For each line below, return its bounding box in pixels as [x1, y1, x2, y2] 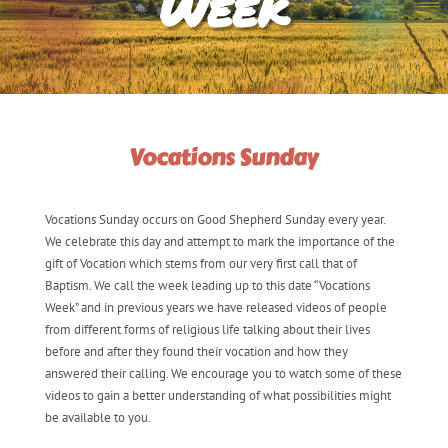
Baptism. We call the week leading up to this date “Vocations [44, 276, 370, 294]
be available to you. [44, 408, 151, 426]
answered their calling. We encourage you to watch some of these [44, 364, 402, 382]
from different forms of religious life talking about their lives [44, 320, 370, 338]
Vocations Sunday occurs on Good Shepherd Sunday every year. [44, 210, 385, 228]
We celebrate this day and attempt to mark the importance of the [44, 232, 395, 250]
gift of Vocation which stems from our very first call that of [44, 254, 357, 272]
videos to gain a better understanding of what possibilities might [44, 386, 391, 404]
